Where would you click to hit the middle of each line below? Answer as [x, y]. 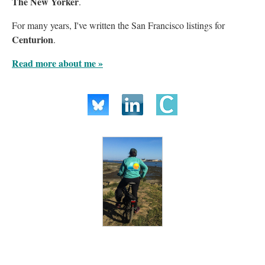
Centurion [33, 40]
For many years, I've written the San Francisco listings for [118, 25]
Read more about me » [57, 63]
